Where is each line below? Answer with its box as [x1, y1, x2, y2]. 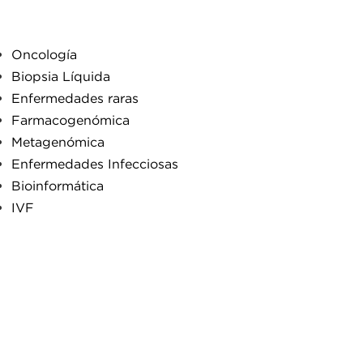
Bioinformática [11, 178, 104, 193]
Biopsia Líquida [11, 69, 110, 83]
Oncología [11, 47, 77, 62]
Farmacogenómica [11, 113, 130, 127]
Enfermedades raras [11, 91, 139, 105]
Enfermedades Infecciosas [11, 156, 178, 171]
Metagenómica [11, 135, 105, 149]
